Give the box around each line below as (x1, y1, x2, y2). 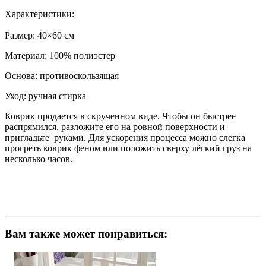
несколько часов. (5, 153, 72, 164)
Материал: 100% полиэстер (5, 50, 120, 61)
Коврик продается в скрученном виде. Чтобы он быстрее (5, 110, 236, 121)
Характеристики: (5, 8, 79, 19)
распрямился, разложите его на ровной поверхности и (5, 121, 225, 132)
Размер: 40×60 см (5, 30, 79, 40)
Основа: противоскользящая (5, 70, 123, 81)
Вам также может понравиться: (5, 227, 167, 240)
